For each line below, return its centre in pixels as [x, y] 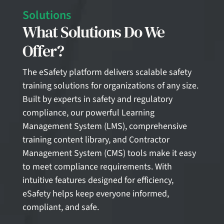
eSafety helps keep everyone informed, [95, 193]
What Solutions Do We [93, 32]
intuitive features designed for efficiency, [98, 180]
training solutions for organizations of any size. [110, 85]
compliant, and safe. [60, 207]
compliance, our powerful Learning [88, 112]
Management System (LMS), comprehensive [104, 126]
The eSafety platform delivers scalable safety [107, 72]
